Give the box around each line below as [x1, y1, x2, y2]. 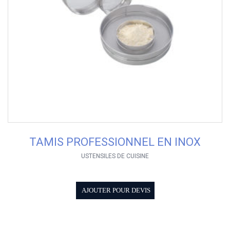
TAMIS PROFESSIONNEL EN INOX [29, 136, 201, 149]
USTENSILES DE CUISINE [81, 152, 149, 160]
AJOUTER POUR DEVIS [81, 187, 150, 195]
